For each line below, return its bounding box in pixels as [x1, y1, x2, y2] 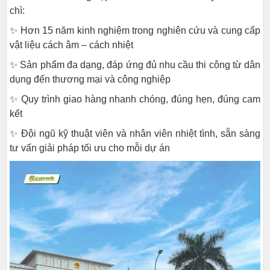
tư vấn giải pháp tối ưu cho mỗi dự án [10, 143, 170, 153]
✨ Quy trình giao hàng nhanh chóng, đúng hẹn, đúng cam [10, 94, 260, 104]
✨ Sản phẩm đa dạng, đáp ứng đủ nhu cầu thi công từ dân [10, 60, 260, 70]
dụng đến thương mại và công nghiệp [10, 74, 171, 84]
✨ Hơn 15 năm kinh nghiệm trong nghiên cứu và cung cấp [10, 25, 260, 36]
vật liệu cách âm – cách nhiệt [10, 40, 133, 50]
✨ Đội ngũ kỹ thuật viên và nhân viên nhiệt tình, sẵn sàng [10, 128, 260, 139]
